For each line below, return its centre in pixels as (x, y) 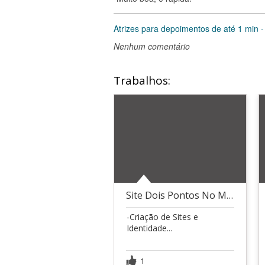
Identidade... (149, 228)
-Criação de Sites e (162, 216)
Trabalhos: (142, 80)
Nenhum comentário (152, 46)
